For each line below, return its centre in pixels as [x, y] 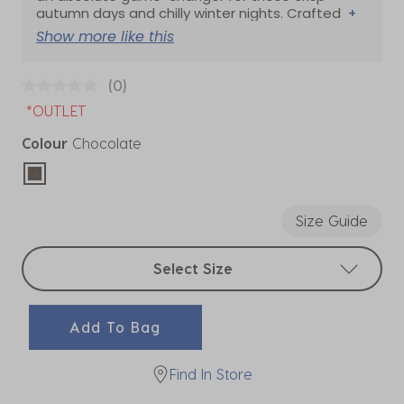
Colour [45, 142]
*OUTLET [56, 110]
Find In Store [211, 373]
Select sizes [61, 256]
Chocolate [107, 142]
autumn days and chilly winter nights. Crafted [190, 13]
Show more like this [105, 36]
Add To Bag [115, 327]
